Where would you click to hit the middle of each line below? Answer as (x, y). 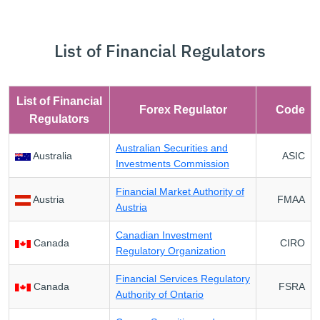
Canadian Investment (164, 235)
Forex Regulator (183, 109)
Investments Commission (172, 163)
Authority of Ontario (160, 294)
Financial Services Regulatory (183, 278)
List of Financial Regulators (160, 50)
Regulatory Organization (171, 250)
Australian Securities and (172, 147)
